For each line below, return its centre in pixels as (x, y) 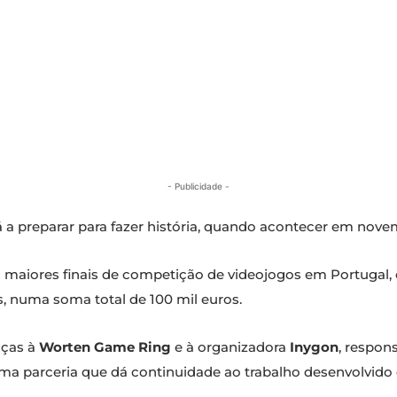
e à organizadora (230, 347)
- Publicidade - (198, 187)
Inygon (314, 347)
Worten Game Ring (105, 347)
